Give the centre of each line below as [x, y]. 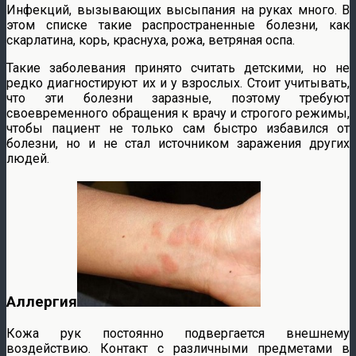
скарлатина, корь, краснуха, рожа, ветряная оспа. [151, 41]
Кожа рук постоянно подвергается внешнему [178, 333]
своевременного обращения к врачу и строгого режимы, [178, 114]
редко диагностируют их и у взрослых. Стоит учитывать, [178, 83]
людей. [28, 159]
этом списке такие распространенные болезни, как [178, 25]
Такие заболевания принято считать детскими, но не [178, 68]
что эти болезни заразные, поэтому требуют [178, 99]
